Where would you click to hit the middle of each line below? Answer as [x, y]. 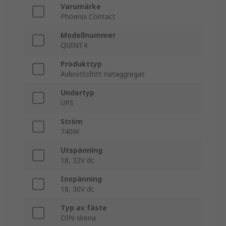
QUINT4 [74, 45]
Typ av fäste [84, 208]
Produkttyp [81, 64]
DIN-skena [78, 218]
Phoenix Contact [88, 17]
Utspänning [81, 150]
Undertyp [77, 93]
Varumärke [81, 7]
